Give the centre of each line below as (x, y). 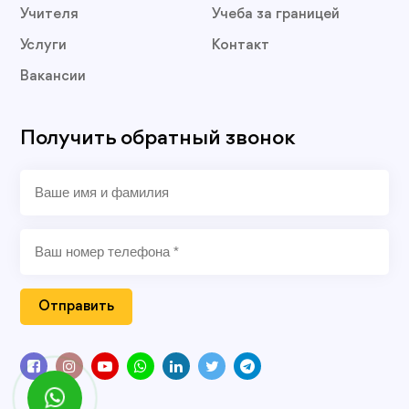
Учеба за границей (275, 14)
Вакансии (53, 76)
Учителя (50, 14)
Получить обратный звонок (158, 138)
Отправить (77, 306)
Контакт (240, 45)
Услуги (44, 45)
